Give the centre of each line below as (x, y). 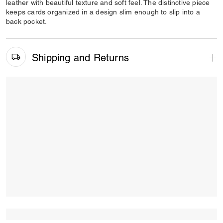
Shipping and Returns (80, 57)
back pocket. (27, 21)
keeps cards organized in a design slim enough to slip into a (103, 12)
